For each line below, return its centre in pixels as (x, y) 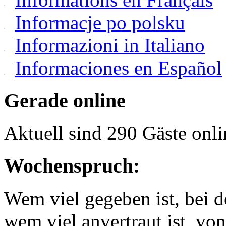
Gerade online (65, 100)
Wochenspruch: (72, 166)
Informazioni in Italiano (110, 45)
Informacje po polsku (100, 22)
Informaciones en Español (119, 68)
